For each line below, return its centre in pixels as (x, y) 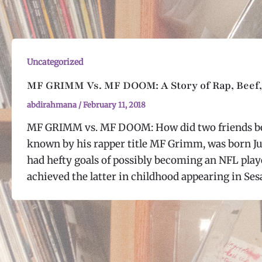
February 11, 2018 (114, 105)
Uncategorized (55, 62)
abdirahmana (52, 105)
